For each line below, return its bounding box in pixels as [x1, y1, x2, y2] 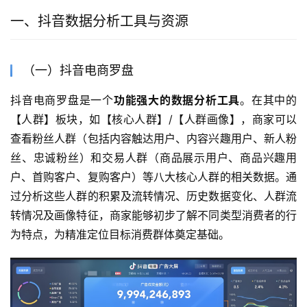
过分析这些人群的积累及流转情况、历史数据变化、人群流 [10, 189, 297, 204]
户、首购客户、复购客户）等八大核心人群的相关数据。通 [10, 170, 297, 184]
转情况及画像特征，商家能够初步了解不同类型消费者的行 [10, 208, 297, 223]
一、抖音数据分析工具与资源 [10, 13, 188, 30]
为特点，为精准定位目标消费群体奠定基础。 [10, 228, 230, 242]
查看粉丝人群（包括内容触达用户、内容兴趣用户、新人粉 [10, 132, 297, 146]
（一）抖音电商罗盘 [23, 63, 134, 78]
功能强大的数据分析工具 [113, 93, 240, 108]
